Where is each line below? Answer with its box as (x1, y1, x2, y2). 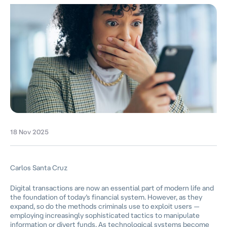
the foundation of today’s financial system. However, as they (10, 192, 202, 201)
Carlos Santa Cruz (10, 163, 67, 172)
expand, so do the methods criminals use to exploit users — (10, 201, 200, 210)
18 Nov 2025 (10, 128, 49, 136)
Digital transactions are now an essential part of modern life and (10, 183, 214, 192)
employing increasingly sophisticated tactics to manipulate (10, 210, 200, 219)
